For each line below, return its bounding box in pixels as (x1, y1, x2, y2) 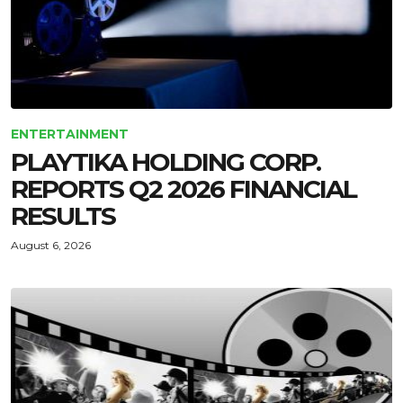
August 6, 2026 (11, 238, 91, 252)
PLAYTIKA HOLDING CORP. (11, 147, 320, 177)
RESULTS (11, 201, 115, 231)
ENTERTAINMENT (11, 126, 129, 142)
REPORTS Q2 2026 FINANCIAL (11, 174, 356, 204)
